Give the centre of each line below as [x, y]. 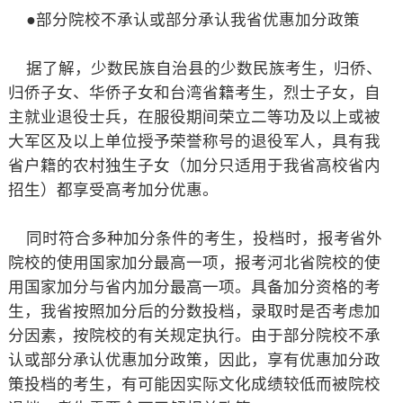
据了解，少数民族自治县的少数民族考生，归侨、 [195, 68]
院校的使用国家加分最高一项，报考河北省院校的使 [194, 263]
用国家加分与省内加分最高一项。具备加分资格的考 [194, 287]
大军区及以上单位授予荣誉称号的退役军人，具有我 [194, 141]
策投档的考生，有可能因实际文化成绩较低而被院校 [194, 384]
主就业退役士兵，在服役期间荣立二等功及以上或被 [194, 117]
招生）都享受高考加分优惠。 [113, 190]
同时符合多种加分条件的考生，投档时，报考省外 [195, 238]
